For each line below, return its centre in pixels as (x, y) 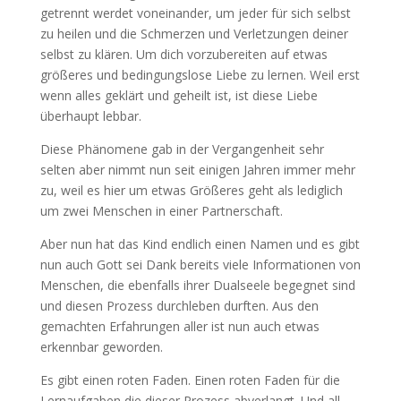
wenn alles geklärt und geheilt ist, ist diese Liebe (179, 95)
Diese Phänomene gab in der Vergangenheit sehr (182, 149)
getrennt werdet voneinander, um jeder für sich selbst (195, 13)
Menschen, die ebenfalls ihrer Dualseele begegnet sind (197, 285)
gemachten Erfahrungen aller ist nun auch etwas (179, 326)
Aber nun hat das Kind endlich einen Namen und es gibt (200, 243)
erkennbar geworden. (101, 346)
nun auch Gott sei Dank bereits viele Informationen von (200, 264)
